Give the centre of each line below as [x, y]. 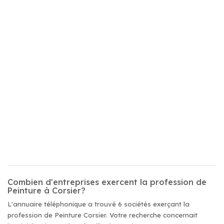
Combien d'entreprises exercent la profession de [107, 182]
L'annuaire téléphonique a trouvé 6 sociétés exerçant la [98, 204]
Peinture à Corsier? [46, 190]
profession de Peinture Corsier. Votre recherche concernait [102, 215]
